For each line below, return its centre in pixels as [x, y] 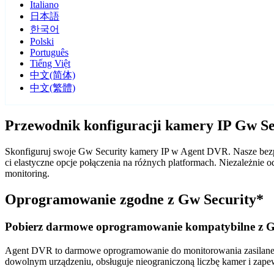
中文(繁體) [53, 88]
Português [49, 53]
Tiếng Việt [50, 64]
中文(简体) [53, 75]
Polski [42, 42]
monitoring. [27, 174]
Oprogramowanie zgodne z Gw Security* [134, 200]
